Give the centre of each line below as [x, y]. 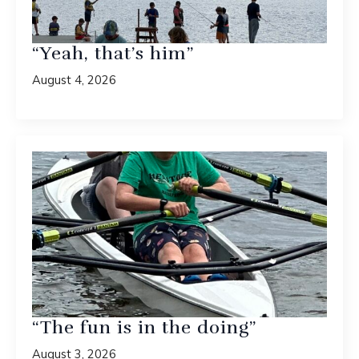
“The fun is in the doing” [144, 328]
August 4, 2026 [74, 80]
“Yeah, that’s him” [113, 54]
